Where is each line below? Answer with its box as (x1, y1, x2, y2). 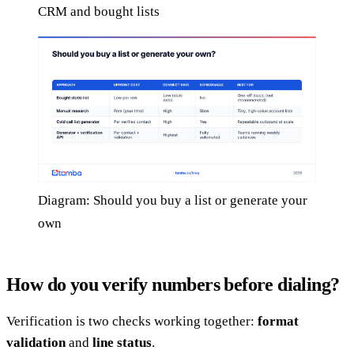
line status (92, 335, 152, 351)
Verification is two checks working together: (6, 314, 258, 330)
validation (6, 335, 66, 351)
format (258, 314, 299, 330)
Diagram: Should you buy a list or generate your (38, 193, 307, 209)
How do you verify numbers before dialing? (6, 274, 340, 296)
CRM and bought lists (38, 3, 160, 19)
